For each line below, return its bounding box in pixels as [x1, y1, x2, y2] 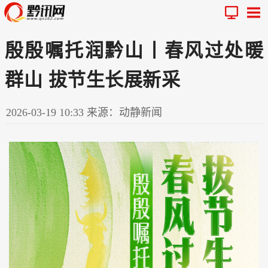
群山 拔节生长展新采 [5, 69, 180, 90]
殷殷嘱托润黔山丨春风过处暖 [5, 39, 263, 61]
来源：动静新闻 [87, 106, 162, 118]
